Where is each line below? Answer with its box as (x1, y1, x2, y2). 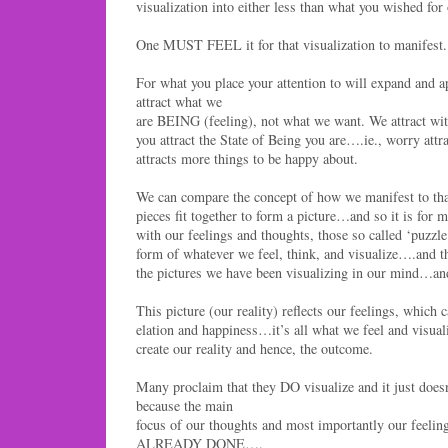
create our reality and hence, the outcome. (136, 338, 373, 358)
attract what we (136, 91, 222, 111)
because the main (136, 395, 233, 415)
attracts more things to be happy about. (136, 148, 358, 168)
